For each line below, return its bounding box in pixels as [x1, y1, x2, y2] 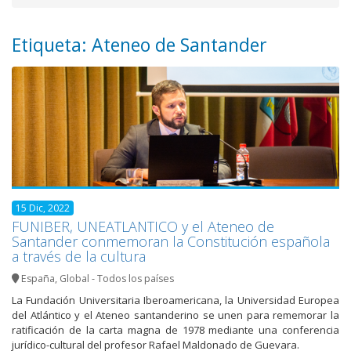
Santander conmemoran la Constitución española [12, 232, 330, 251]
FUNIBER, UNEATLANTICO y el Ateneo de [12, 217, 274, 237]
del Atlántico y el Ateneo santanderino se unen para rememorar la [12, 308, 339, 323]
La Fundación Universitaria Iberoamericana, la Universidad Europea [12, 293, 339, 308]
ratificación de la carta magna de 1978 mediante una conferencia [12, 323, 339, 338]
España [21, 272, 55, 286]
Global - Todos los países [60, 272, 174, 286]
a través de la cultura [12, 247, 146, 266]
